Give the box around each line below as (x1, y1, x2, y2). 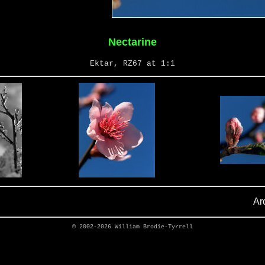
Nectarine (108, 36, 157, 48)
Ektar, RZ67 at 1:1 (90, 59, 175, 68)
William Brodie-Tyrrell (115, 224, 193, 230)
